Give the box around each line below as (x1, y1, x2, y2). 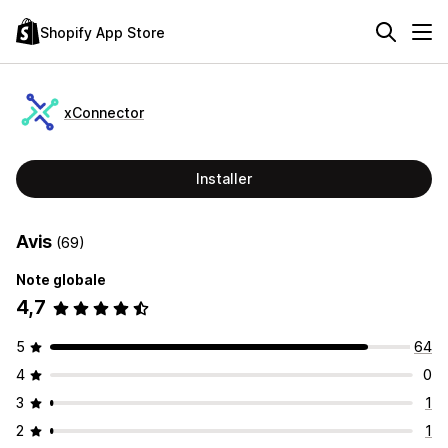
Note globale (16, 271, 106, 288)
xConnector (64, 103, 144, 121)
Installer (196, 170, 252, 187)
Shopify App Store (40, 23, 165, 41)
